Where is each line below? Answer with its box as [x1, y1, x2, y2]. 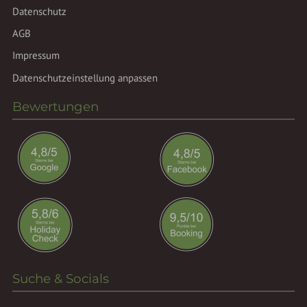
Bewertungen [12, 99, 99, 115]
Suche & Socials [12, 270, 110, 286]
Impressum [12, 49, 60, 62]
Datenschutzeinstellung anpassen [12, 71, 158, 84]
